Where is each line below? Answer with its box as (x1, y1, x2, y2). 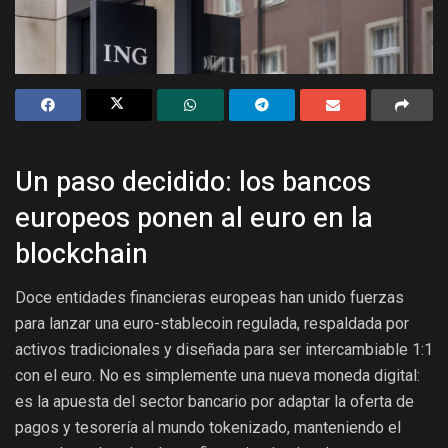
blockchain (15, 233, 148, 274)
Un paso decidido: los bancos (15, 161, 371, 202)
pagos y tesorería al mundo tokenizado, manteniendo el (15, 418, 401, 438)
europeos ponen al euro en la (15, 197, 373, 238)
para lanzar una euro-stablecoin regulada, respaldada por (15, 314, 409, 334)
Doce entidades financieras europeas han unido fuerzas (15, 288, 404, 308)
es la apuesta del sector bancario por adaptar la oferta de (15, 392, 414, 412)
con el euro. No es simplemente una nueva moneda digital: (15, 366, 420, 386)
